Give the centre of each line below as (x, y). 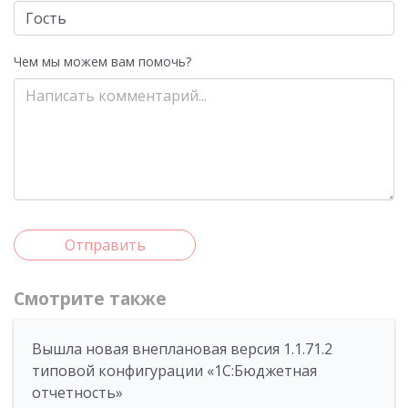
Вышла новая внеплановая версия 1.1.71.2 (182, 349)
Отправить (105, 245)
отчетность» (77, 393)
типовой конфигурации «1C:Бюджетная (174, 371)
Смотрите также (90, 299)
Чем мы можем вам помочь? (102, 61)
